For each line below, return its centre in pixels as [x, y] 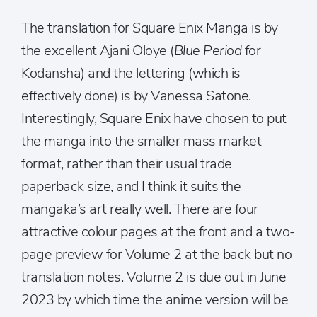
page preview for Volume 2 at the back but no [156, 254]
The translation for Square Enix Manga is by [150, 28]
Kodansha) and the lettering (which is [131, 73]
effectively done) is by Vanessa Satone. [136, 96]
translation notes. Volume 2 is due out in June [154, 277]
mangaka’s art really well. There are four [140, 209]
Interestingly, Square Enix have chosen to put [154, 119]
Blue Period [207, 51]
